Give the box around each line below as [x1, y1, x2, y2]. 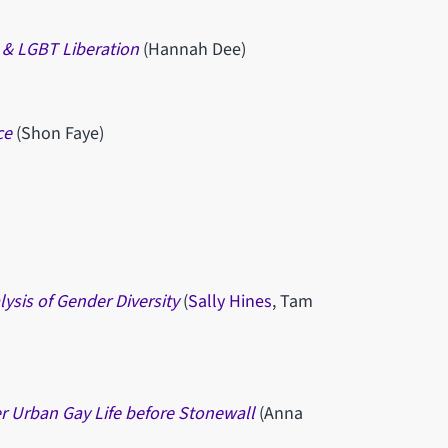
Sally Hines [187, 288, 272, 314]
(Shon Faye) [15, 120, 104, 146]
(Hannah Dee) [142, 36, 246, 62]
